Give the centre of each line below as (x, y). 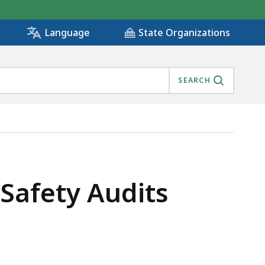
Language (67, 33)
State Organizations (184, 33)
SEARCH (194, 80)
